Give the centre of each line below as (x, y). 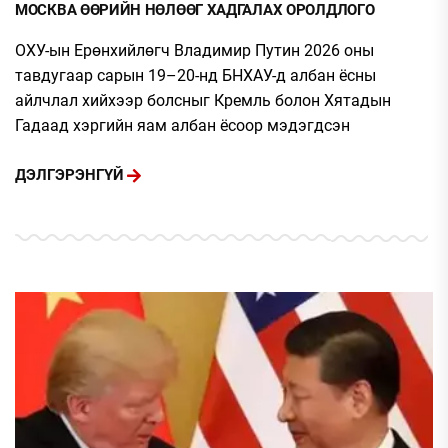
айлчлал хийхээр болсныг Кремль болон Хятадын (203, 100)
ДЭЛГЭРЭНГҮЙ (69, 175)
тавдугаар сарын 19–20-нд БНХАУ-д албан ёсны (195, 75)
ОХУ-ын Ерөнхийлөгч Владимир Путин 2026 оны (194, 50)
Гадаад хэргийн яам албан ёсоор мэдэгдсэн (182, 125)
